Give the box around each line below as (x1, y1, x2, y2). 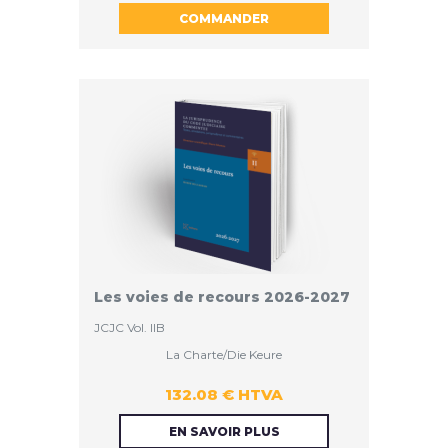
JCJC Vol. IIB (94, 320, 165, 336)
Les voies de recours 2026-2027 (94, 288, 350, 307)
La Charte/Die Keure (166, 347, 282, 363)
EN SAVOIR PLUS (168, 424, 280, 440)
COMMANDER (179, 11, 269, 27)
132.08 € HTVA (165, 385, 283, 405)
